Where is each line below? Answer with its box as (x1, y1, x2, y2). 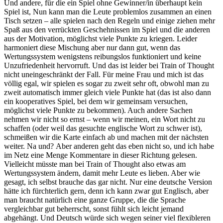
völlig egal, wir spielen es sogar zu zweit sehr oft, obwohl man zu (4, 79, 209, 88)
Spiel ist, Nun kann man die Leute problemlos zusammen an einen (4, 7, 212, 16)
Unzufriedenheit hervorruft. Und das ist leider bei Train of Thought (4, 61, 214, 70)
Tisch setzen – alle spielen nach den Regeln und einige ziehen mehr (4, 16, 215, 25)
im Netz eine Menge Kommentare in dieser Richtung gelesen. (4, 151, 197, 160)
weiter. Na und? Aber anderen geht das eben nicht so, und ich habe (4, 142, 214, 151)
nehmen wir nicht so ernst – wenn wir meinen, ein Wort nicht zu (4, 115, 205, 124)
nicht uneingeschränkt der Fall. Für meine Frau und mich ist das (4, 70, 204, 79)
